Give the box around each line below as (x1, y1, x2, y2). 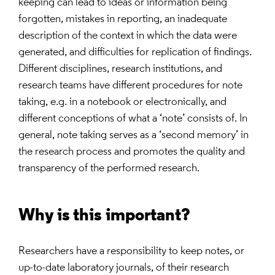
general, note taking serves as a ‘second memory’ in (18, 130, 249, 141)
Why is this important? (18, 207, 190, 225)
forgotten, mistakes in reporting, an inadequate (18, 14, 227, 25)
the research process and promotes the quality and (18, 146, 245, 158)
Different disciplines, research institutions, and (18, 63, 222, 75)
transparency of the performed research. (18, 163, 199, 174)
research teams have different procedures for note (18, 80, 242, 91)
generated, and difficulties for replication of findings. (18, 47, 252, 58)
